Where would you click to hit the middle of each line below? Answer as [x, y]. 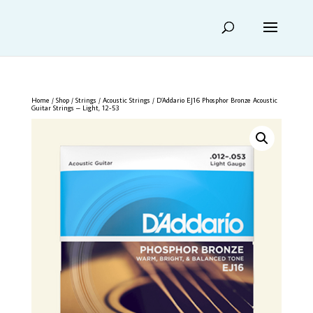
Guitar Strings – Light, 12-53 [75, 108]
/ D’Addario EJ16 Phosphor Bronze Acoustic [213, 100]
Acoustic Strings [126, 100]
